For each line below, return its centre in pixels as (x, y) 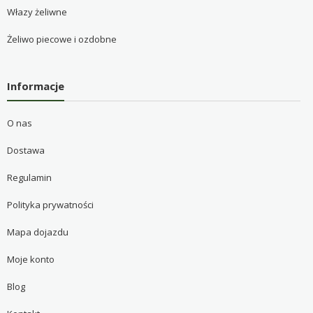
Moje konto (30, 260)
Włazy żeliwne (37, 12)
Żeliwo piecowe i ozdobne (61, 39)
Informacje (35, 86)
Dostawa (26, 151)
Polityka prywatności (50, 205)
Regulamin (29, 178)
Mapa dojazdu (37, 232)
